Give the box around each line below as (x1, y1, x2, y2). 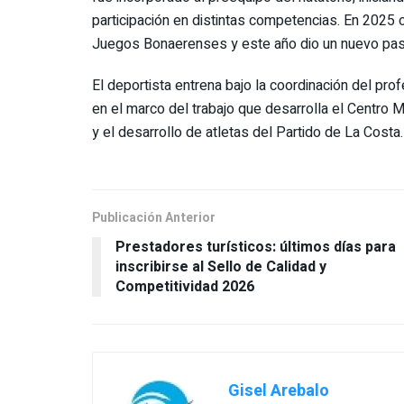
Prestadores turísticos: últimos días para (115, 235, 396, 258)
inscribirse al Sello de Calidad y (115, 255, 326, 278)
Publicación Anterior (92, 207, 216, 227)
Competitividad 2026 (115, 275, 254, 298)
